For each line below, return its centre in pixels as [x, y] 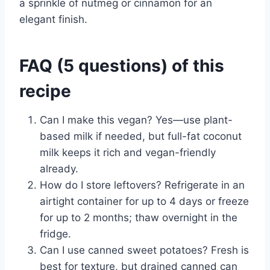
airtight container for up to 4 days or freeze [144, 201]
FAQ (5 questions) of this [122, 65]
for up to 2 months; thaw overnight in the [139, 217]
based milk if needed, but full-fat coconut [141, 136]
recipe [45, 91]
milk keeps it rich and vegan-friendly [128, 152]
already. [59, 168]
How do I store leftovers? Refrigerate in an [142, 185]
